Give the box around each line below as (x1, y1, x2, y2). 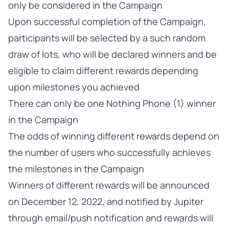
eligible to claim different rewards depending (8, 64, 198, 77)
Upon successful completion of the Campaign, (8, 15, 206, 28)
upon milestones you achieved (8, 81, 140, 93)
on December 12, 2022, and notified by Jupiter (8, 195, 203, 208)
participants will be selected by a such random (8, 32, 205, 44)
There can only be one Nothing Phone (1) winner (8, 97, 216, 109)
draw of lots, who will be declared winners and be (8, 48, 217, 60)
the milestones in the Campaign (8, 163, 144, 175)
